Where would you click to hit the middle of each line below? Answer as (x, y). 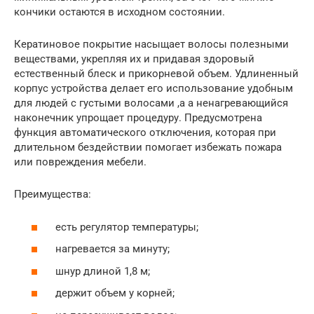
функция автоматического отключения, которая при (145, 133)
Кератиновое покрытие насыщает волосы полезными (151, 45)
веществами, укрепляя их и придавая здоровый (134, 59)
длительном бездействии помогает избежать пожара (148, 148)
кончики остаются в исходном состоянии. (120, 12)
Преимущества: (53, 194)
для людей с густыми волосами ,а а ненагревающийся (151, 103)
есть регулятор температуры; (125, 227)
